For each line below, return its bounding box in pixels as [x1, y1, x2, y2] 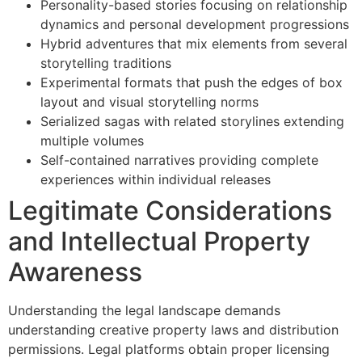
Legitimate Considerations [8, 195, 332, 227]
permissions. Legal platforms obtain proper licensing [8, 341, 330, 358]
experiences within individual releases [40, 171, 271, 188]
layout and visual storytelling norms [40, 94, 259, 111]
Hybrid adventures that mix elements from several [40, 36, 347, 53]
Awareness [8, 256, 142, 288]
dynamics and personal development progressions [40, 16, 349, 33]
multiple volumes [40, 133, 144, 149]
